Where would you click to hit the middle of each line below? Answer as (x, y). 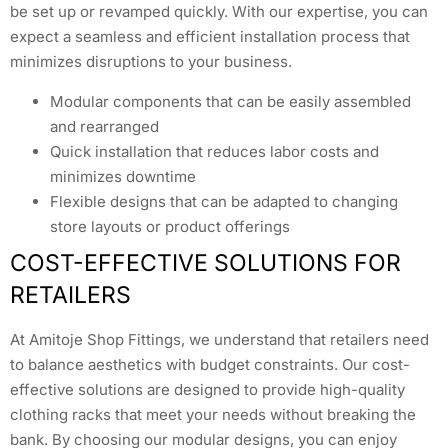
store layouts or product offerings (170, 226)
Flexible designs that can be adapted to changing (224, 201)
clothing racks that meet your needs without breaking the (213, 414)
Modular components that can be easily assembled (230, 101)
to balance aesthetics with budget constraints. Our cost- (210, 364)
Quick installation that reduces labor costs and (214, 151)
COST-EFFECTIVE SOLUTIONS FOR (205, 262)
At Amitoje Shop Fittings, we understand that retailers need (219, 339)
